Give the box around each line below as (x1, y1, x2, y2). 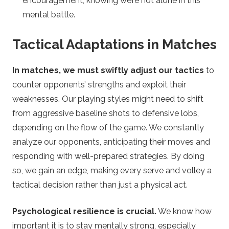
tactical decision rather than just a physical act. (12, 180, 188, 190)
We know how (156, 207, 212, 217)
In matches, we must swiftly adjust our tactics (12, 65, 204, 76)
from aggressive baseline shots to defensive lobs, (12, 108, 199, 119)
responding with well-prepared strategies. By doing (12, 151, 204, 162)
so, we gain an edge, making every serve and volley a (12, 166, 212, 176)
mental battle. (22, 9, 75, 19)
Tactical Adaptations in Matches (12, 36, 217, 52)
